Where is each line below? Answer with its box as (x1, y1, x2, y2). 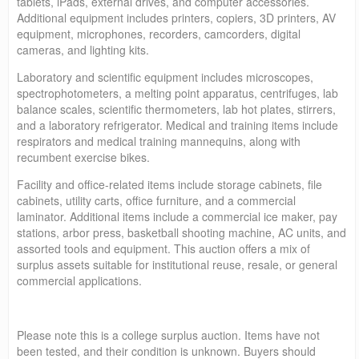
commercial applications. (17, 272, 142, 288)
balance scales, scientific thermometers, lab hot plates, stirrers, (17, 100, 336, 117)
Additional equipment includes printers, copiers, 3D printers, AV (17, 9, 336, 26)
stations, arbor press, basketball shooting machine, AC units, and (17, 224, 346, 240)
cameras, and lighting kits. (17, 41, 149, 58)
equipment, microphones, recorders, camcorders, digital (17, 25, 301, 42)
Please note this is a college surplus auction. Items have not (17, 326, 320, 343)
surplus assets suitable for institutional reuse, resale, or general (17, 256, 337, 272)
